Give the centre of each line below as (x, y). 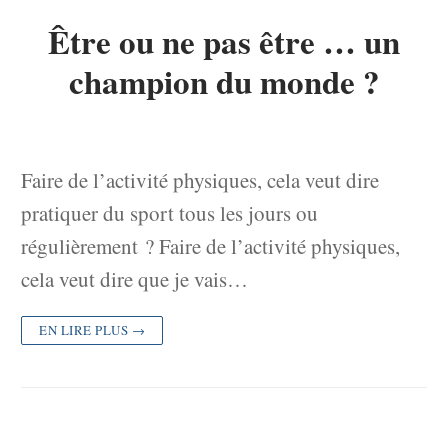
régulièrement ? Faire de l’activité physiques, (210, 245)
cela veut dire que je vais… (134, 278)
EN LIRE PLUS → (92, 329)
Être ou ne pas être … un (224, 41)
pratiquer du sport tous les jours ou (169, 212)
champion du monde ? (224, 81)
